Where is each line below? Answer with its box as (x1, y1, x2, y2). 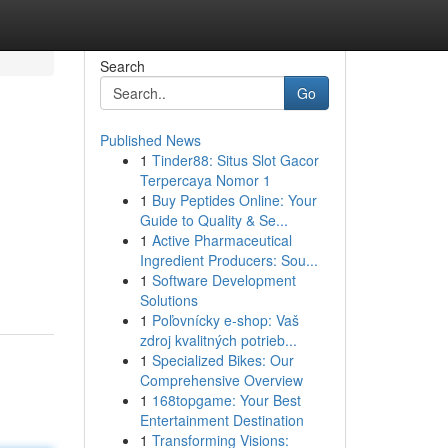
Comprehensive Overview (139, 370, 303, 390)
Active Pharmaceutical (151, 230, 292, 250)
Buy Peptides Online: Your (151, 190, 317, 210)
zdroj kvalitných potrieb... (139, 330, 297, 350)
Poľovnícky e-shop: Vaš (151, 310, 299, 330)
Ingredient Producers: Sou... (139, 250, 318, 270)
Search (99, 56, 145, 76)
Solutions (139, 290, 198, 310)
